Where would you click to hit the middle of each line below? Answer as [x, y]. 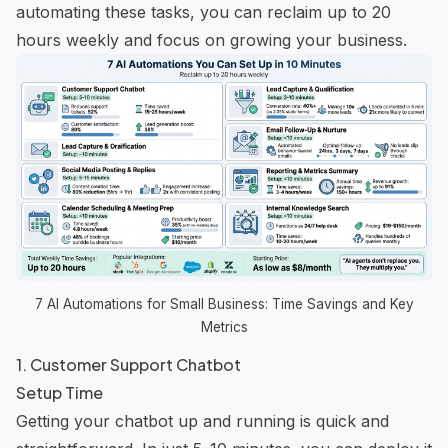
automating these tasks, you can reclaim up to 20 [203, 12]
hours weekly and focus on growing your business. [211, 40]
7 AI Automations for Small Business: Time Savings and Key [224, 303]
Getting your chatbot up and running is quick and [202, 420]
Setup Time [59, 392]
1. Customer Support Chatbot [128, 364]
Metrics [224, 326]
